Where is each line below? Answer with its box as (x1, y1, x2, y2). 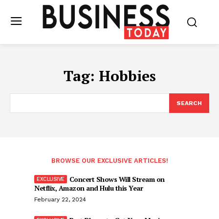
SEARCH (176, 100, 202, 107)
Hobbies (98, 66, 156, 86)
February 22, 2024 (34, 196, 86, 203)
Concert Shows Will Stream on (69, 175, 165, 184)
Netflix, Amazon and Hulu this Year (34, 183, 143, 193)
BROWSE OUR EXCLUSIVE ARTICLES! (51, 157, 168, 164)
